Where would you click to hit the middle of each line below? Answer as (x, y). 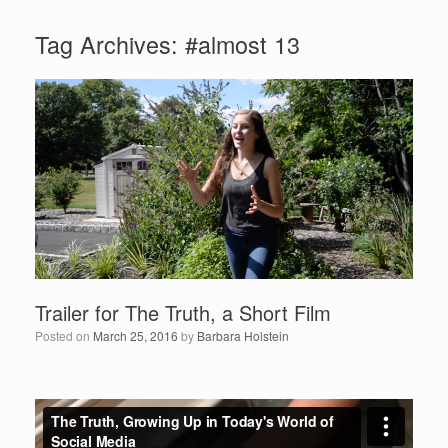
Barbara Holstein (243, 335)
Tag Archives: (110, 44)
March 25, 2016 (135, 335)
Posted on (64, 335)
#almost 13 (242, 44)
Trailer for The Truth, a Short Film (183, 312)
